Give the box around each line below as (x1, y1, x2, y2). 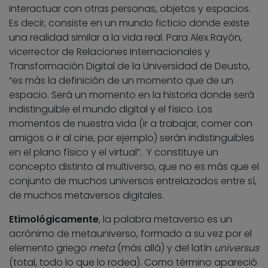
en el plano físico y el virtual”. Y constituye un (9, 145, 218, 160)
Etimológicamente (9, 212, 99, 227)
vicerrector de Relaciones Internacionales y (9, 45, 210, 59)
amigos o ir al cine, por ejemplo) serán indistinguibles (9, 131, 254, 145)
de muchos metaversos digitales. (9, 188, 164, 203)
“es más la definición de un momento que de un (9, 74, 233, 88)
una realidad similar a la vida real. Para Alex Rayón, (9, 31, 242, 45)
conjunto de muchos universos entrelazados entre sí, (9, 174, 257, 188)
